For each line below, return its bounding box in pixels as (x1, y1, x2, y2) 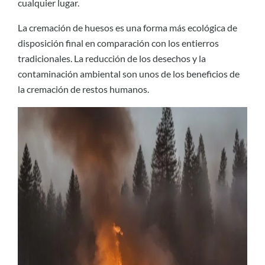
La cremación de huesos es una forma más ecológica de (18, 22, 237, 34)
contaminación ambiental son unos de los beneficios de (18, 68, 240, 80)
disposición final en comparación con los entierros (18, 37, 219, 49)
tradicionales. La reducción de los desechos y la (18, 53, 206, 64)
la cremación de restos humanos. (18, 83, 149, 95)
